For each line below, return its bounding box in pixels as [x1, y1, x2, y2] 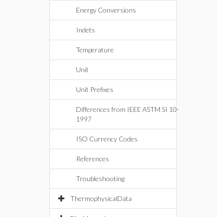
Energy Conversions [76, 6, 136, 14]
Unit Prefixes [76, 85, 113, 93]
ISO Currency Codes [76, 135, 138, 143]
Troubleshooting [76, 174, 124, 183]
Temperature [76, 46, 114, 54]
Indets [76, 26, 95, 34]
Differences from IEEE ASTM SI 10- [76, 105, 179, 113]
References [76, 155, 109, 163]
